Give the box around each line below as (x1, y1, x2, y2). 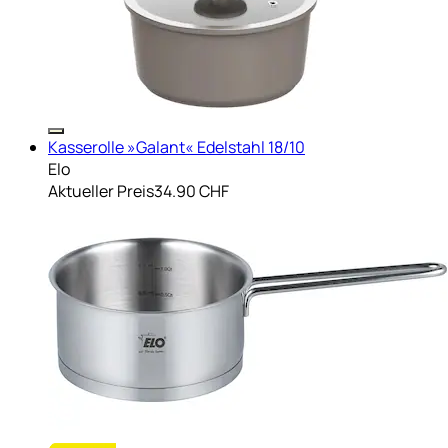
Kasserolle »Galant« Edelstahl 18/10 (48, 135, 305, 158)
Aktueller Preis (48, 179, 154, 202)
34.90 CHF (154, 179, 229, 202)
